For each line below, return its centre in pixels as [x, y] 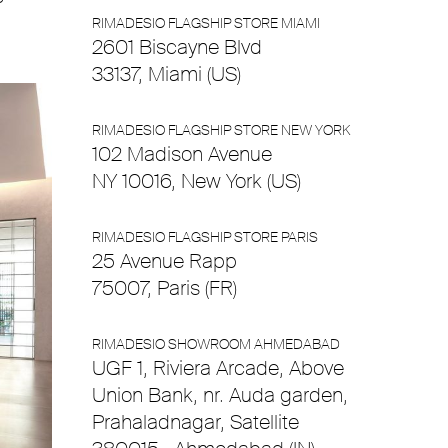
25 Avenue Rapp [164, 261]
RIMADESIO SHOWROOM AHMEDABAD [216, 344]
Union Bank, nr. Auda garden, [220, 395]
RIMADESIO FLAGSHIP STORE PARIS [205, 237]
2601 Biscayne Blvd [177, 47]
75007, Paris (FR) [164, 288]
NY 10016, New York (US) [196, 181]
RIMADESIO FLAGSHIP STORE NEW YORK [221, 130]
